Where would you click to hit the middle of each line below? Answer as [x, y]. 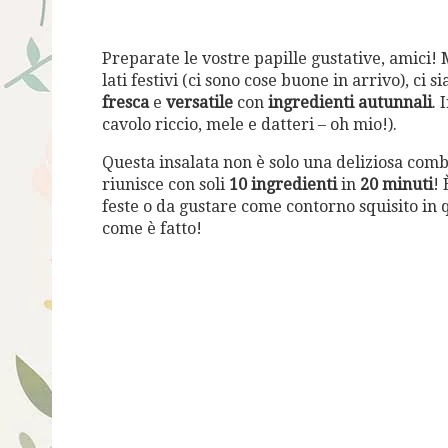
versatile [199, 102]
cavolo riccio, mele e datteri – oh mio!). [249, 124]
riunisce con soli [165, 184]
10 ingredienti [283, 184]
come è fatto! [152, 228]
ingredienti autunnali [350, 102]
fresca [125, 102]
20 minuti [396, 184]
